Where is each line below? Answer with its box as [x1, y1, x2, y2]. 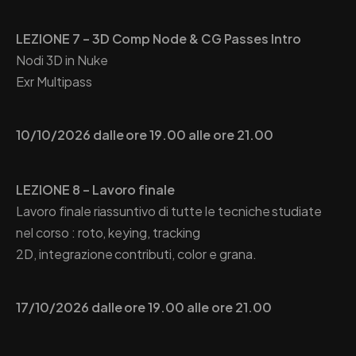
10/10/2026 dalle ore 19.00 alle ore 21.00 [16, 126, 273, 143]
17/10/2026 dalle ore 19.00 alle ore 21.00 [16, 298, 272, 315]
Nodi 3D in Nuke [16, 51, 108, 68]
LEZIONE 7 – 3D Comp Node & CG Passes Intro [16, 29, 301, 47]
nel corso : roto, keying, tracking [16, 223, 200, 241]
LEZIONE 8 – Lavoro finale [16, 180, 176, 198]
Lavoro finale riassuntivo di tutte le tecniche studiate [16, 202, 323, 219]
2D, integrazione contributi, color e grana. [16, 245, 257, 262]
